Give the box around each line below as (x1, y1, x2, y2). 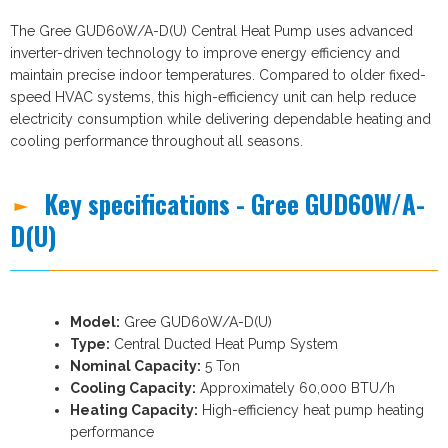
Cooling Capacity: (70, 379, 196, 396)
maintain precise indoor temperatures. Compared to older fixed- (10, 66, 426, 83)
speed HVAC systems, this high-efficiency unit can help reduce (10, 88, 416, 105)
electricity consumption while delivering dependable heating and (10, 110, 431, 127)
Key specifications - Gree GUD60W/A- (44, 184, 426, 222)
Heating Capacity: (70, 401, 198, 418)
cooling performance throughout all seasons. (10, 132, 303, 149)
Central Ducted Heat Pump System (110, 335, 338, 352)
